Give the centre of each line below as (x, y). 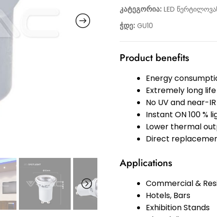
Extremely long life (181, 91)
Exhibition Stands (178, 208)
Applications (146, 163)
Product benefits (154, 58)
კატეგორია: (141, 9)
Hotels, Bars (168, 196)
